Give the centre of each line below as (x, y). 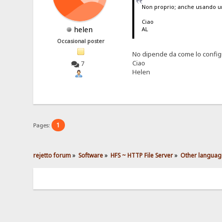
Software (91, 155)
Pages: (43, 125)
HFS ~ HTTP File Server (142, 155)
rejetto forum (52, 155)
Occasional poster (81, 41)
